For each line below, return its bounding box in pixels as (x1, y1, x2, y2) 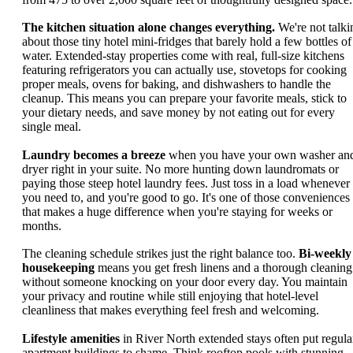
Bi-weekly (299, 247, 351, 261)
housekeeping (22, 261, 95, 275)
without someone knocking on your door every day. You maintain (22, 275, 347, 289)
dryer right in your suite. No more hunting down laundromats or (22, 162, 339, 176)
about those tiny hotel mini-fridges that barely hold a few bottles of (22, 35, 351, 49)
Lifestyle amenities (22, 331, 120, 345)
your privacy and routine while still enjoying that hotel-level (22, 289, 318, 303)
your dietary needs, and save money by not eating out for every (22, 106, 335, 120)
